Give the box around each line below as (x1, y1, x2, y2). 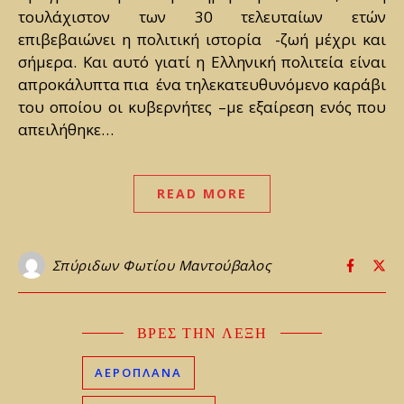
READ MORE (157, 185, 247, 203)
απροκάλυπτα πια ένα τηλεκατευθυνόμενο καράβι (18, 74, 386, 96)
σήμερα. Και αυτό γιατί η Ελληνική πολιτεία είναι (18, 51, 386, 73)
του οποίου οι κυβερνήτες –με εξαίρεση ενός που (18, 96, 386, 118)
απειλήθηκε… (18, 119, 114, 141)
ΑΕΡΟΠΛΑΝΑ (95, 364, 183, 381)
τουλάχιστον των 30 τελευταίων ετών (18, 6, 386, 28)
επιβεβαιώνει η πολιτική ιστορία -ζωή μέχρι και (18, 29, 386, 50)
